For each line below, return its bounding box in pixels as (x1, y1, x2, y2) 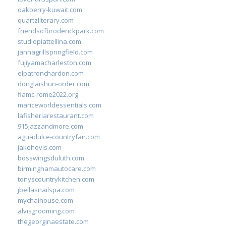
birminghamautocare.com (18, 163, 96, 173)
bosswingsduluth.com (18, 153, 84, 162)
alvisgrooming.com (18, 206, 75, 215)
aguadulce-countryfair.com (18, 132, 100, 141)
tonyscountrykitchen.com (18, 174, 94, 184)
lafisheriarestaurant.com (18, 110, 94, 120)
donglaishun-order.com (18, 79, 89, 88)
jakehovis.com (18, 142, 62, 152)
